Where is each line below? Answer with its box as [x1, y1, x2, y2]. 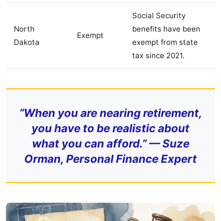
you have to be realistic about [32, 121, 189, 135]
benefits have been [132, 24, 200, 34]
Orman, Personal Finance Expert [24, 151, 197, 165]
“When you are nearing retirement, [19, 106, 202, 119]
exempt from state [132, 37, 198, 47]
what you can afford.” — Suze [32, 136, 189, 150]
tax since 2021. [132, 50, 184, 60]
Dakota [14, 37, 39, 47]
